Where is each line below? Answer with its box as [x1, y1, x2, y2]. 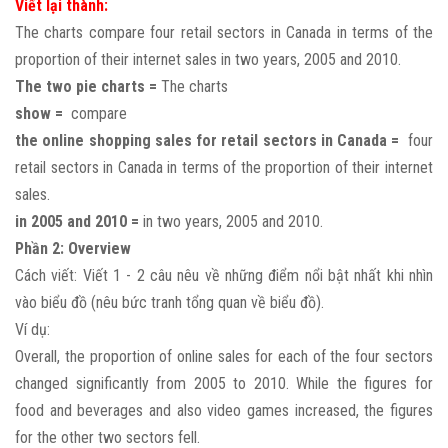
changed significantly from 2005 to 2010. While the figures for [15, 374, 433, 394]
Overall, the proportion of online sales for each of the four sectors [15, 347, 433, 367]
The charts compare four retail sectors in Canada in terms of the [15, 23, 433, 43]
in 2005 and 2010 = [15, 212, 143, 232]
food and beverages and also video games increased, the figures [15, 401, 433, 421]
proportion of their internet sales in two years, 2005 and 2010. [15, 50, 401, 70]
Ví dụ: [15, 320, 54, 340]
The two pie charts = [15, 77, 161, 97]
